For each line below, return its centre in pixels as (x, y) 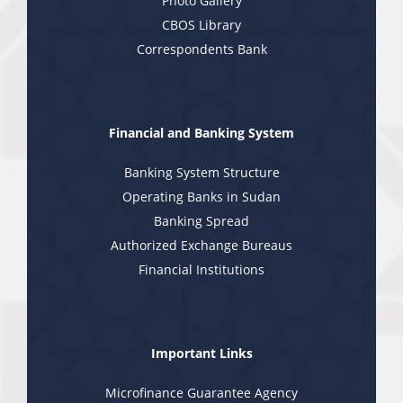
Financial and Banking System (201, 133)
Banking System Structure (201, 172)
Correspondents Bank (201, 49)
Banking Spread (201, 221)
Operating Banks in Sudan (201, 197)
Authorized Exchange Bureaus (201, 245)
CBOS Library (201, 25)
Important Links (201, 353)
